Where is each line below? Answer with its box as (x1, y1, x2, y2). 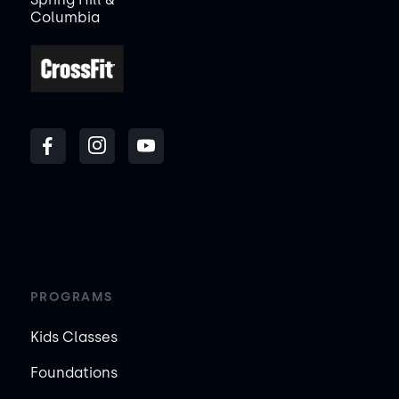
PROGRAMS (29, 289, 113, 305)
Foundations (29, 363, 118, 381)
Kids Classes (29, 328, 118, 346)
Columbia (29, 9, 100, 27)
